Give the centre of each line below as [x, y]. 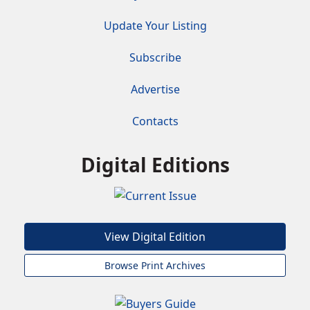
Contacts [155, 121]
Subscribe [155, 57]
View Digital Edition [155, 236]
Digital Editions [155, 165]
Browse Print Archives [155, 265]
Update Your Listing [155, 26]
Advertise [155, 89]
